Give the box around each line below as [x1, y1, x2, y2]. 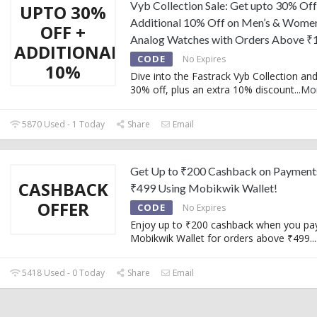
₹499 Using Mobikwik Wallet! [130, 180, 277, 195]
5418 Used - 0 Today [20, 266, 105, 279]
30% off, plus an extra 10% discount [130, 82, 294, 96]
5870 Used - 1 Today [20, 117, 105, 130]
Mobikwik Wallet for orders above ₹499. [130, 231, 312, 245]
